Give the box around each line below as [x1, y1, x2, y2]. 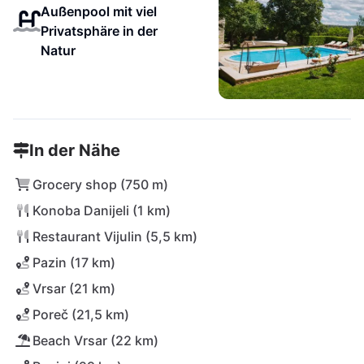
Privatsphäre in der [40, 23, 158, 39]
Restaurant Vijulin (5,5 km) [32, 228, 197, 245]
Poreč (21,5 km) [32, 306, 129, 323]
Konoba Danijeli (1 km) [32, 202, 171, 219]
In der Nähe [29, 141, 120, 160]
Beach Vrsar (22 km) [32, 332, 158, 349]
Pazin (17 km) [32, 254, 115, 271]
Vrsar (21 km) [32, 280, 115, 297]
